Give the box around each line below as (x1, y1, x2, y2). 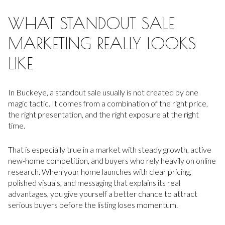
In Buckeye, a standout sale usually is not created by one (8, 87, 198, 97)
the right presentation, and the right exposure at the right (8, 109, 199, 119)
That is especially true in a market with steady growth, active (8, 145, 211, 155)
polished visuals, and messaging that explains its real (8, 178, 180, 188)
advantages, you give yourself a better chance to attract (8, 189, 197, 199)
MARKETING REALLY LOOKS (8, 33, 196, 53)
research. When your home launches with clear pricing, (8, 167, 191, 177)
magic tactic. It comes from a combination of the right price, (8, 98, 208, 108)
